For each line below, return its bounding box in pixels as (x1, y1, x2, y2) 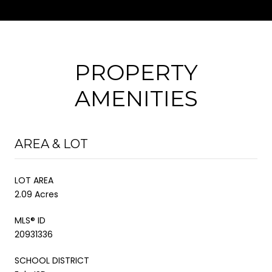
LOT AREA (15, 174, 53, 186)
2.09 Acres (15, 188, 58, 200)
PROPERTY (74, 58, 198, 86)
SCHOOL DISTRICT (15, 254, 89, 267)
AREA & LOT (15, 136, 88, 151)
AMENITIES (74, 84, 198, 112)
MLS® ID (15, 214, 46, 226)
